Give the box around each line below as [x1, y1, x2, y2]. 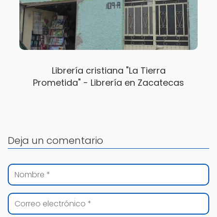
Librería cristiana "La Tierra [51, 64, 166, 77]
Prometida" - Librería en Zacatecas [33, 77, 184, 89]
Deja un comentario [8, 133, 103, 147]
